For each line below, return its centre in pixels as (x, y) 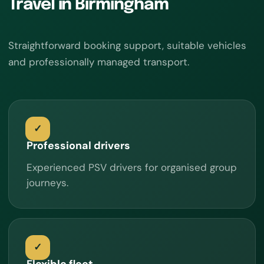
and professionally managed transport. (99, 62)
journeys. (47, 182)
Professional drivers (78, 145)
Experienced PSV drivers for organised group (132, 167)
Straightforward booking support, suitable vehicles (127, 45)
